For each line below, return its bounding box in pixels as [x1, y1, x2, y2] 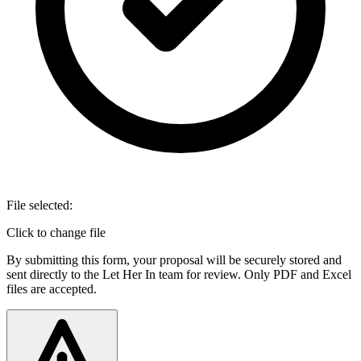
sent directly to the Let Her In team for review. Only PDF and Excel [6, 268, 351, 282]
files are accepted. [6, 282, 97, 297]
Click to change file [6, 226, 106, 240]
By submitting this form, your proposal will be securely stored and [6, 253, 342, 268]
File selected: [6, 198, 73, 213]
